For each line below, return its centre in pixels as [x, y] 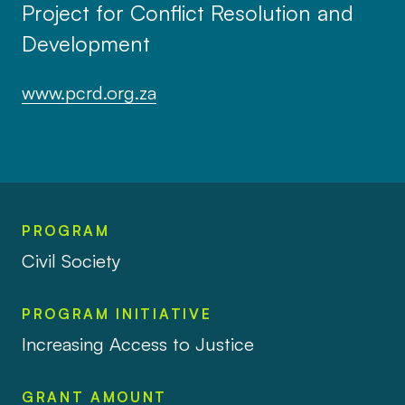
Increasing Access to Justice [137, 344]
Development [85, 43]
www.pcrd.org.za [89, 92]
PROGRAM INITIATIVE [117, 313]
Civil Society [71, 261]
